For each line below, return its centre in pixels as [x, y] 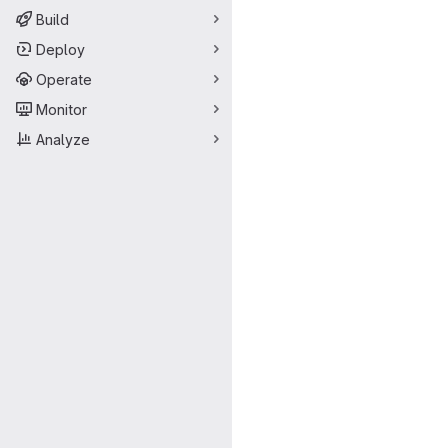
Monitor [61, 109]
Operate [64, 79]
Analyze [63, 139]
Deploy [60, 49]
